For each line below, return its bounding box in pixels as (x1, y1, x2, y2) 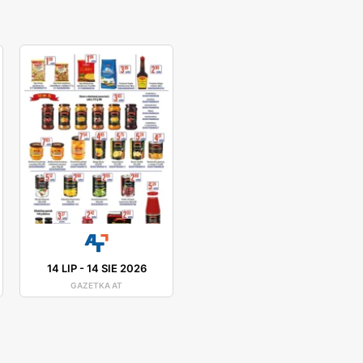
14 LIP (46, 261, 77, 275)
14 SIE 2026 (86, 261, 147, 275)
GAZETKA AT (70, 280, 122, 290)
